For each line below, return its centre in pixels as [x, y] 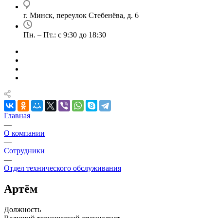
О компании [24, 133]
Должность [22, 209]
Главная [17, 116]
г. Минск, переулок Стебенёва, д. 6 [81, 15]
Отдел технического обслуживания [63, 168]
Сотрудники [24, 151]
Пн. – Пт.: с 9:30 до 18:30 [65, 35]
